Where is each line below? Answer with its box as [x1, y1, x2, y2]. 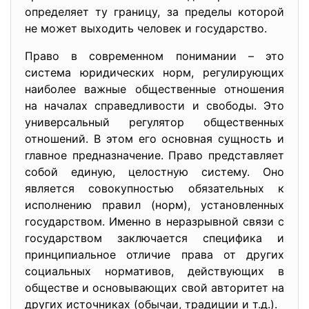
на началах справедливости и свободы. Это [25, 99, 284, 112]
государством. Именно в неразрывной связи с [25, 215, 284, 228]
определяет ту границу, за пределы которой [25, 5, 284, 19]
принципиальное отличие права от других [25, 248, 284, 261]
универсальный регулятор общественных [25, 115, 284, 129]
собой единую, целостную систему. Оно [25, 165, 284, 179]
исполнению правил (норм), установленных [25, 198, 284, 212]
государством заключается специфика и [25, 231, 284, 245]
